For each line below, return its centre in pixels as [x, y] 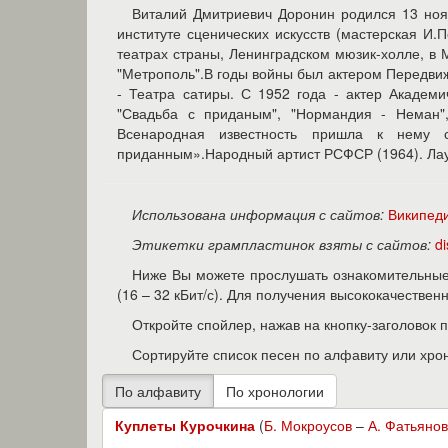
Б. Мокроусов [308, 425]
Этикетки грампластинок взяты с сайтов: [281, 244]
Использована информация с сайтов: [258, 214]
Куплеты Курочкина [185, 425]
